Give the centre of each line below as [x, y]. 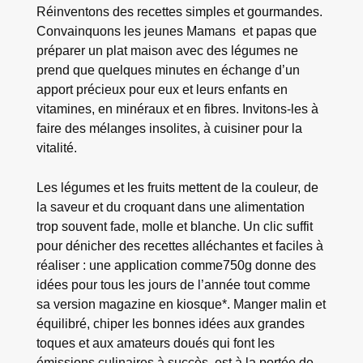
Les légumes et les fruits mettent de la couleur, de [177, 187]
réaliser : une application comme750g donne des [176, 265]
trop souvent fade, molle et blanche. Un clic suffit [174, 226]
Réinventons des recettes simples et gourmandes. [179, 12]
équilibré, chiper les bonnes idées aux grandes [170, 323]
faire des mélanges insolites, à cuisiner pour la [169, 128]
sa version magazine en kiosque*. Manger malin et [181, 303]
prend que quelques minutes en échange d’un [168, 70]
